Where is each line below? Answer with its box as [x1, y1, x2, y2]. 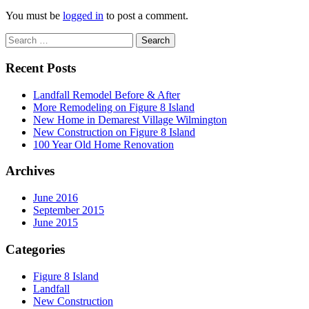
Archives [6, 163, 54, 179]
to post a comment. [103, 10, 188, 22]
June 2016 [33, 192, 78, 204]
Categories [6, 241, 65, 257]
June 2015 [33, 217, 78, 229]
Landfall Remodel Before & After [33, 88, 180, 101]
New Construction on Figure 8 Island [33, 126, 195, 138]
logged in [63, 10, 103, 22]
